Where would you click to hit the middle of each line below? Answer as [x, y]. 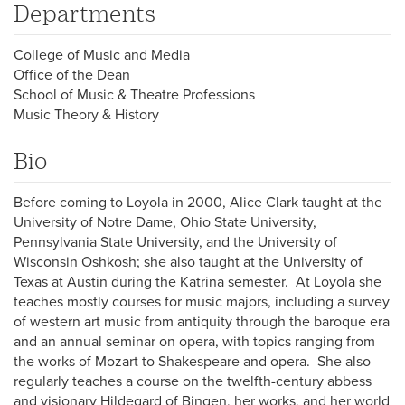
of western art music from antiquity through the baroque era [202, 321]
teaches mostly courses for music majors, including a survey [202, 301]
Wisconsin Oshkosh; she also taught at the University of [188, 262]
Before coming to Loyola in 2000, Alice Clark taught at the [198, 202]
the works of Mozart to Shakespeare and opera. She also [192, 361]
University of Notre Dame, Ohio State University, [165, 222]
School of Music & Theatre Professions [134, 94]
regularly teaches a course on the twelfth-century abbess [193, 381]
